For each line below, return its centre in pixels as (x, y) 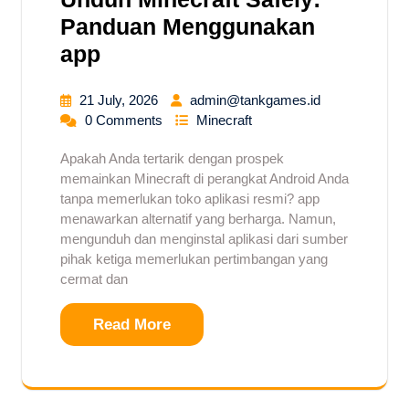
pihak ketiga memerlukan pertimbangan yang (194, 258)
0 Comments (126, 120)
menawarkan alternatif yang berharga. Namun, (198, 218)
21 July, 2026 (121, 100)
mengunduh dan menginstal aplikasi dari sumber (204, 238)
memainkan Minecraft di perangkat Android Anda (204, 178)
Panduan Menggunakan (188, 26)
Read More (132, 324)
